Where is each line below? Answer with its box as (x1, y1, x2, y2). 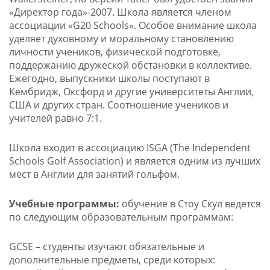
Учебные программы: (8, 197, 119, 211)
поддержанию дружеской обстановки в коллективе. (8, 58, 252, 72)
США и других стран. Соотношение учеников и (8, 98, 228, 112)
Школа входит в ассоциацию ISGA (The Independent (8, 141, 251, 155)
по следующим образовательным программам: (8, 210, 233, 224)
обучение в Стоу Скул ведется (119, 197, 261, 211)
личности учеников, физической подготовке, (8, 45, 221, 59)
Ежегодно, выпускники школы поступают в (8, 72, 210, 86)
